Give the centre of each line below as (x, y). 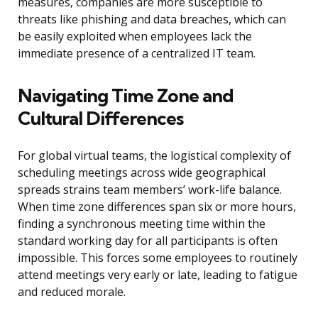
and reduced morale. (72, 292)
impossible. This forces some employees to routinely (158, 258)
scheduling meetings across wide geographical (142, 173)
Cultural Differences (100, 119)
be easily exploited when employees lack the (135, 37)
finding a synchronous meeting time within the (142, 224)
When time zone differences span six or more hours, (157, 207)
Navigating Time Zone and (126, 96)
